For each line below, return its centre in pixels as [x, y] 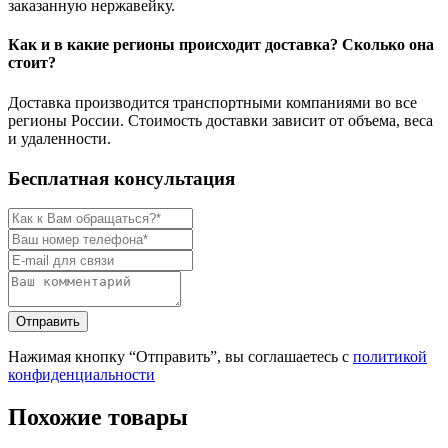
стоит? [32, 63]
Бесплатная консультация [121, 178]
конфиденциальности [81, 375]
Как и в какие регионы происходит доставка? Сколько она [221, 45]
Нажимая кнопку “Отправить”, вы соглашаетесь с [180, 357]
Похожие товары [98, 417]
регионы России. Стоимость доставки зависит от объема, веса [220, 120]
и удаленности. [59, 138]
